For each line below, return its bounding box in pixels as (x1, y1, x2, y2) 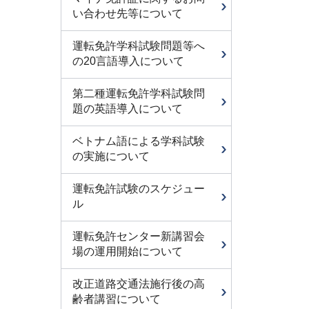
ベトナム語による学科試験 (72, 135, 205, 147)
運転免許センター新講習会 (72, 230, 205, 242)
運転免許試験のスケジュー (72, 183, 205, 195)
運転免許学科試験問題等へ (72, 40, 205, 52)
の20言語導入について (72, 55, 184, 67)
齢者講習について (72, 293, 161, 305)
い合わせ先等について (72, 8, 183, 19)
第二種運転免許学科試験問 (72, 88, 205, 99)
